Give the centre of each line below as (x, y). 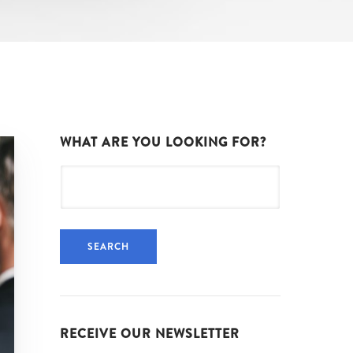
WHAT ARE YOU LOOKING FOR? (163, 142)
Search (79, 175)
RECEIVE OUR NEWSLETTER (150, 333)
